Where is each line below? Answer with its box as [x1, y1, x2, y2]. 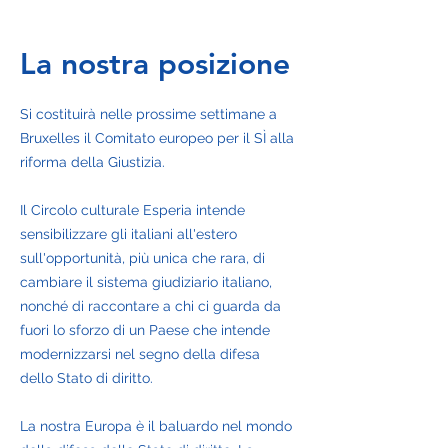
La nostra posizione [20, 46, 290, 82]
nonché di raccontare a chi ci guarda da [20, 298, 281, 314]
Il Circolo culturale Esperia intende [20, 202, 245, 218]
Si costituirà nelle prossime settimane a [20, 106, 277, 122]
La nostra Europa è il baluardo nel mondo [20, 418, 292, 434]
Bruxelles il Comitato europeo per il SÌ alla [20, 130, 294, 146]
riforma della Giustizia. [20, 154, 165, 170]
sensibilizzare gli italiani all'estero [20, 226, 237, 242]
